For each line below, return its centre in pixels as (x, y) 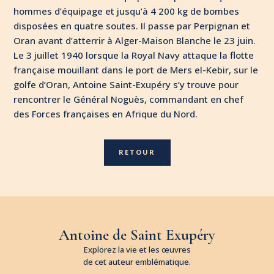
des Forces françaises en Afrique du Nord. (106, 113)
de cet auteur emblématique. (137, 261)
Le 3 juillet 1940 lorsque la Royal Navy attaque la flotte (134, 55)
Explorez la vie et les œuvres (137, 249)
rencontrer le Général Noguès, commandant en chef (129, 99)
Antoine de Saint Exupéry (137, 235)
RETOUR (137, 152)
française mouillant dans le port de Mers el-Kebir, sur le (136, 69)
